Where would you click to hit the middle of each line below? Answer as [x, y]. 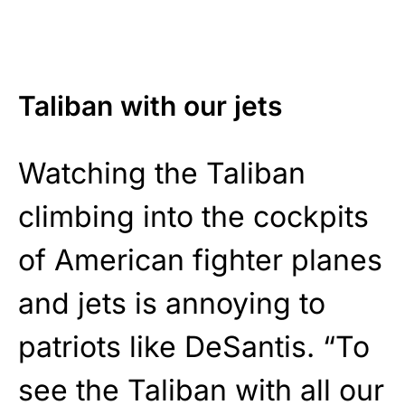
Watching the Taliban [162, 173]
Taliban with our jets [150, 105]
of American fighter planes [200, 259]
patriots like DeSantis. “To [194, 346]
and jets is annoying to [172, 303]
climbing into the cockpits [193, 216]
